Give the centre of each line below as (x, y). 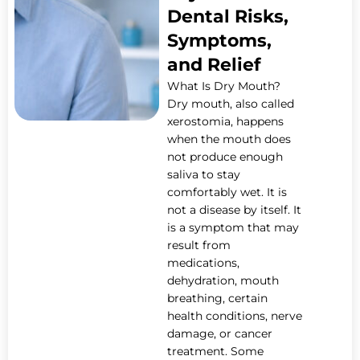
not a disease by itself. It (235, 210)
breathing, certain (218, 298)
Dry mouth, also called (231, 104)
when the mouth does (229, 139)
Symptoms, (220, 41)
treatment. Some (216, 351)
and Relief (215, 65)
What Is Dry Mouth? (224, 86)
